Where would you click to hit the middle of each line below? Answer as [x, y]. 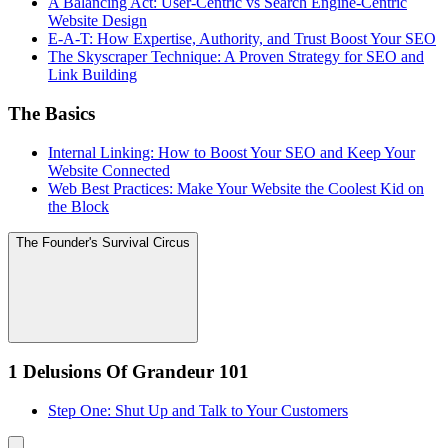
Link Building [92, 75]
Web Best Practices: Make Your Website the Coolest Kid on [236, 188]
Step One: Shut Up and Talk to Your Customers [198, 411]
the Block [78, 206]
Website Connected [109, 170]
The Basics [51, 113]
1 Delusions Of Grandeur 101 [128, 372]
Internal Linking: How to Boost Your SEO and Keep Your [231, 152]
